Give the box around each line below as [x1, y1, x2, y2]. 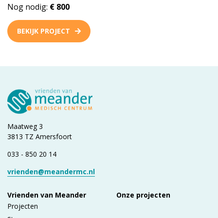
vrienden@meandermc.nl [7, 166, 95, 176]
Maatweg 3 [7, 121, 43, 131]
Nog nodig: [7, 1, 50, 13]
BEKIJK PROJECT [17, 26, 70, 36]
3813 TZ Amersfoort [7, 131, 72, 141]
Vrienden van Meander [7, 190, 86, 200]
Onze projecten [116, 190, 170, 200]
